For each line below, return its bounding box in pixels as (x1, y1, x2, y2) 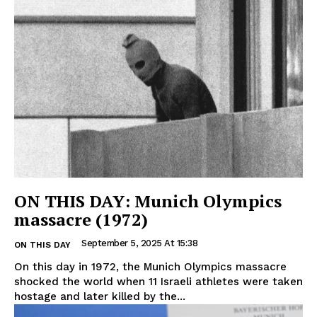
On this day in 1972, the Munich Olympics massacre (14, 260, 287, 274)
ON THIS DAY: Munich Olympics (14, 190, 282, 213)
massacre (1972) (14, 208, 148, 231)
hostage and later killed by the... (14, 290, 185, 304)
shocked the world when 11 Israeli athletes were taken (14, 275, 303, 289)
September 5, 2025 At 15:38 (81, 238, 197, 249)
